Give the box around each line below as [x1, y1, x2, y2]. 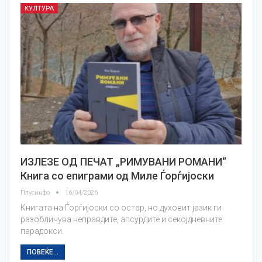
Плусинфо [20, 189, 51, 197]
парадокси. [20, 226, 64, 236]
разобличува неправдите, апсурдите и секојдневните [20, 215, 222, 225]
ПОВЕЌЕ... [27, 248, 58, 257]
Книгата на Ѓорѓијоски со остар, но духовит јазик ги [20, 203, 222, 213]
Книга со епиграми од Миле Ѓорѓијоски [20, 170, 214, 182]
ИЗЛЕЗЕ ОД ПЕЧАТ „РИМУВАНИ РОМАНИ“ [20, 156, 226, 168]
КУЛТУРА [25, 5, 54, 13]
